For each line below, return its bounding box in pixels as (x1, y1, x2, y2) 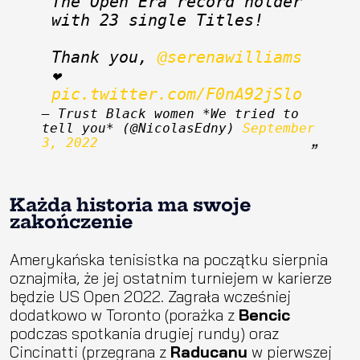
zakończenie (10, 210, 133, 233)
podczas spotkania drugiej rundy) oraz (10, 322, 279, 343)
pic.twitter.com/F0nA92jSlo (51, 84, 302, 104)
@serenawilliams (157, 47, 302, 67)
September (243, 120, 315, 136)
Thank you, (51, 47, 157, 67)
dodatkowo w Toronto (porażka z (10, 304, 239, 325)
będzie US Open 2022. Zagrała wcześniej (10, 285, 291, 306)
